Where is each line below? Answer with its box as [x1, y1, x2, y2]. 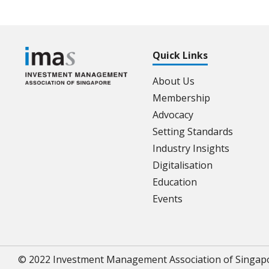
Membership [153, 91, 210, 104]
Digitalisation [153, 159, 213, 172]
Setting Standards [153, 125, 233, 138]
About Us [153, 74, 195, 88]
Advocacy [153, 108, 193, 121]
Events [153, 192, 183, 205]
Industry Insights [153, 142, 229, 155]
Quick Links [153, 49, 208, 62]
